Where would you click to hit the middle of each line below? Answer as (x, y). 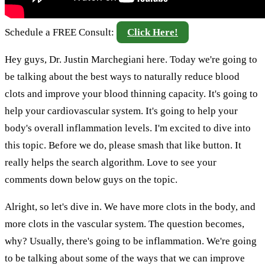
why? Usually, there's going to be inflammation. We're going (131, 241)
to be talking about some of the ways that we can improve (125, 258)
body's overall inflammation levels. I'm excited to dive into (128, 128)
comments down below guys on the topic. (91, 179)
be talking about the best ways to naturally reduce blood (122, 76)
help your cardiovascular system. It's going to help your (121, 111)
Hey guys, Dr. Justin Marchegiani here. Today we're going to (131, 59)
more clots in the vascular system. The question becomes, (125, 224)
